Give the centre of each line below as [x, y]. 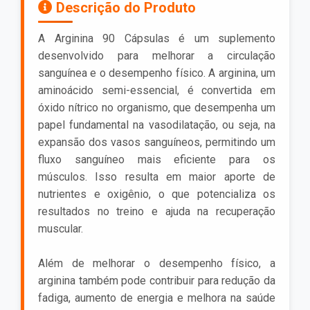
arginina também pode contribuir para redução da [157, 280]
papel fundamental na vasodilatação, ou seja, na [157, 125]
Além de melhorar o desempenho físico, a [157, 263]
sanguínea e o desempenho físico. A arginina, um [157, 73]
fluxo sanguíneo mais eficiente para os [157, 159]
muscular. [61, 228]
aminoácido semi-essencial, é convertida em [157, 90]
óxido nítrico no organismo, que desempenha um [157, 107]
